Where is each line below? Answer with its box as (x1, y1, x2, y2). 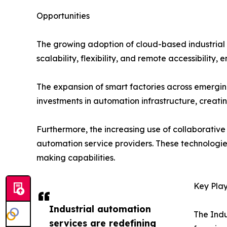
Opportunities (36, 10, 90, 21)
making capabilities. (36, 152, 115, 163)
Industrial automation (49, 203, 151, 214)
